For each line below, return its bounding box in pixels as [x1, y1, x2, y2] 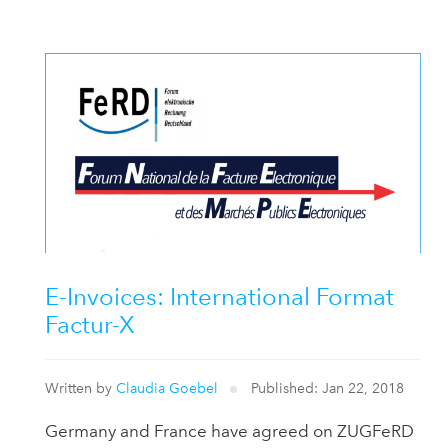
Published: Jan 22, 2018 [246, 380, 404, 398]
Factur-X [45, 309, 136, 339]
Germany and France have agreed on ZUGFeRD [45, 421, 415, 442]
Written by [45, 380, 117, 398]
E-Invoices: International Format [45, 281, 395, 311]
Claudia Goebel [116, 380, 219, 398]
